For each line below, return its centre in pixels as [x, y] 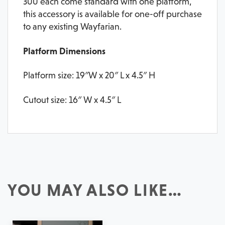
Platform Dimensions [64, 51]
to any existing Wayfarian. [72, 27]
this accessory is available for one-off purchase [113, 14]
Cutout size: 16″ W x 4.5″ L [72, 100]
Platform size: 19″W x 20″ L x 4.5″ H [89, 76]
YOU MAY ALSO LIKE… [95, 190]
